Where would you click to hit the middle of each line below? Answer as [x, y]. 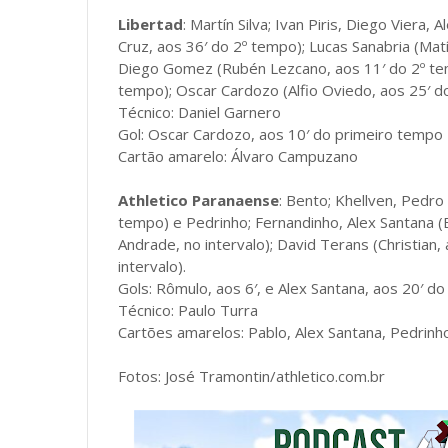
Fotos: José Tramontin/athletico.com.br [251, 376]
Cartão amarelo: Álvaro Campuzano [238, 156]
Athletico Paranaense [198, 200]
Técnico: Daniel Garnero [199, 112]
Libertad [150, 24]
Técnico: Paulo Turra [188, 310]
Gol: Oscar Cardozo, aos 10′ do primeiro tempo [280, 134]
